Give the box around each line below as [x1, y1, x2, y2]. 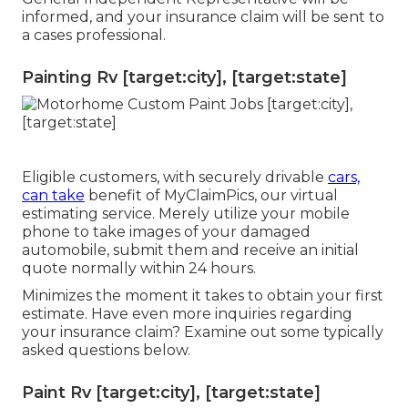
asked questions [22, 342, 143, 360]
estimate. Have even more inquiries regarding [22, 305, 352, 323]
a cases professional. [22, 26, 166, 45]
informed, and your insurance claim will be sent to [22, 8, 384, 26]
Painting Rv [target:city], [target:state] [22, 67, 347, 88]
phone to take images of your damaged [22, 223, 311, 241]
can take [22, 187, 85, 205]
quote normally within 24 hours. [22, 260, 256, 278]
